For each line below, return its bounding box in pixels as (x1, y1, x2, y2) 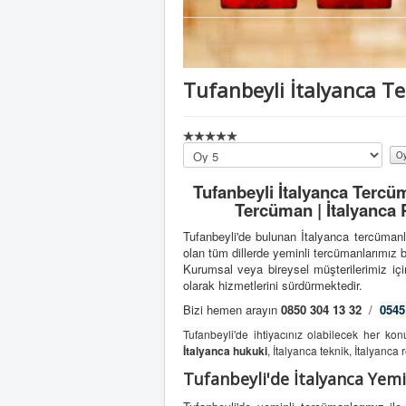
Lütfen (183, 141, 216, 159)
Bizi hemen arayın (183, 301, 281, 319)
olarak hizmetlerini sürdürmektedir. (183, 276, 362, 295)
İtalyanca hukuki (183, 343, 267, 360)
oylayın (183, 158, 220, 176)
